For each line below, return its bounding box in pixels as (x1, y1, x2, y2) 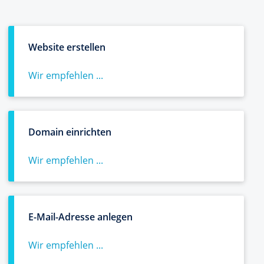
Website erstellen (28, 41, 105, 54)
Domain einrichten (28, 126, 111, 138)
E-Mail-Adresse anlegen (28, 210, 133, 223)
